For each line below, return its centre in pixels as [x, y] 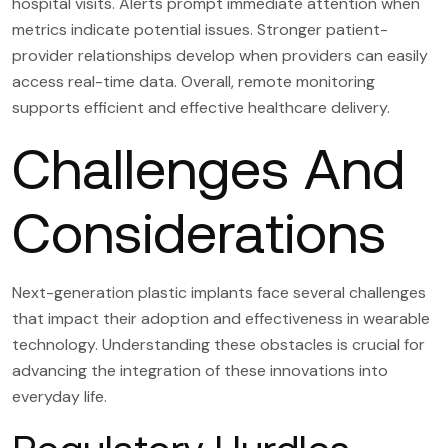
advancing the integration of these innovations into [200, 370]
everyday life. [59, 396]
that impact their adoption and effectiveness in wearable [221, 318]
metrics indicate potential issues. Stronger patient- [200, 29]
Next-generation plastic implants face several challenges [219, 292]
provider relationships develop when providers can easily [220, 55]
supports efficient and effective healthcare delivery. [201, 107]
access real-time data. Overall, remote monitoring [193, 81]
